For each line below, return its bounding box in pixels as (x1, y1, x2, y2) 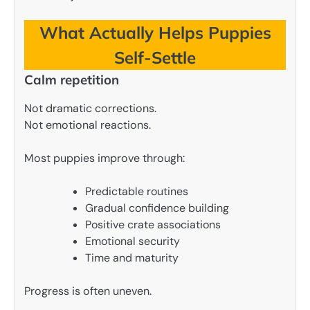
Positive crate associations (85, 217, 221, 232)
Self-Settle (114, 47, 196, 69)
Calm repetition (24, 71, 119, 89)
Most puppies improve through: (24, 151, 185, 166)
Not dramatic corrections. (24, 101, 156, 116)
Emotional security (85, 234, 180, 249)
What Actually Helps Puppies (39, 22, 271, 44)
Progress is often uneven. (24, 284, 152, 299)
